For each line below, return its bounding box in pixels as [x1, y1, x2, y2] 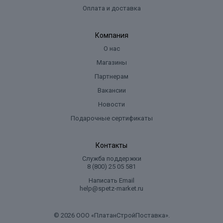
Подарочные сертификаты [70, 114, 153, 122]
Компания [95, 31, 128, 39]
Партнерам [95, 73, 128, 80]
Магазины [96, 59, 127, 66]
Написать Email [89, 177, 134, 184]
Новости [98, 101, 125, 108]
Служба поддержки [82, 155, 141, 162]
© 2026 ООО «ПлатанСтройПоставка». [53, 212, 170, 219]
